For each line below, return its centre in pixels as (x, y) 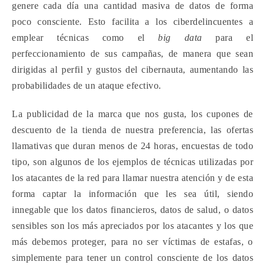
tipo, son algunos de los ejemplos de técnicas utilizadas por (132, 162)
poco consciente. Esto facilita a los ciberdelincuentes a (132, 22)
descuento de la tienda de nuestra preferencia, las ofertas (132, 130)
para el (228, 38)
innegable (33, 210)
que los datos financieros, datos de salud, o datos (153, 210)
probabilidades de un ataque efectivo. (87, 85)
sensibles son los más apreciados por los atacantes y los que (132, 226)
